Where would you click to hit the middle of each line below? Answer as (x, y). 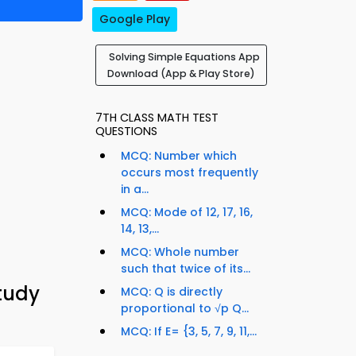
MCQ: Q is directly (172, 292)
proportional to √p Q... (185, 309)
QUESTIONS (126, 132)
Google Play (135, 19)
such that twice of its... (186, 269)
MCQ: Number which (179, 156)
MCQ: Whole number (180, 252)
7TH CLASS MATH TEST (157, 118)
